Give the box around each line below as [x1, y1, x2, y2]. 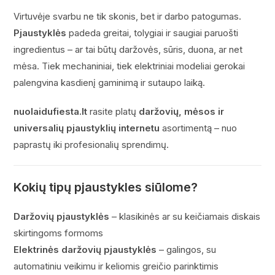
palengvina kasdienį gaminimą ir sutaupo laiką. [14, 77, 206, 88]
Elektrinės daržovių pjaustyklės [14, 244, 157, 255]
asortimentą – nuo [160, 122, 238, 134]
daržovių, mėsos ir [139, 106, 225, 117]
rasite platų [87, 106, 139, 117]
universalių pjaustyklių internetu [14, 122, 160, 134]
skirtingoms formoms [14, 227, 104, 239]
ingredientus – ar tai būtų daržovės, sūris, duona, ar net [14, 44, 243, 55]
